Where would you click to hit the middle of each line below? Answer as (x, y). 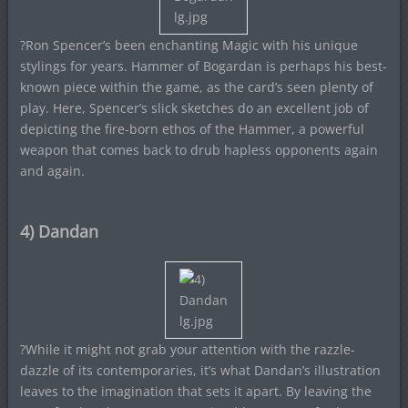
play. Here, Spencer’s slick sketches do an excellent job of (194, 108)
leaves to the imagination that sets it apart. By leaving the (195, 391)
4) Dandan (59, 231)
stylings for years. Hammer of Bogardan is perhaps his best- (203, 66)
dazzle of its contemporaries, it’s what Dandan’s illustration (200, 370)
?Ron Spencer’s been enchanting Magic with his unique (189, 45)
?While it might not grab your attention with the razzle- (187, 349)
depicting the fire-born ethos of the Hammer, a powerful (192, 129)
